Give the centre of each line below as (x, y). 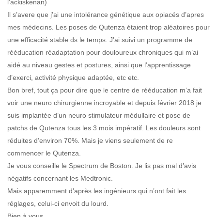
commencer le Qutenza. (44, 153)
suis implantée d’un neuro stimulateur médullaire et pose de (99, 115)
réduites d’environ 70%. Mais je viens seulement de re (90, 140)
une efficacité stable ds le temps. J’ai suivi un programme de (100, 39)
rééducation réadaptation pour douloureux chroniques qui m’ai (103, 52)
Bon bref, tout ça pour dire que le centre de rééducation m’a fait (105, 90)
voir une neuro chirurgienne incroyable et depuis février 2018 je (104, 102)
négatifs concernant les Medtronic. (60, 178)
